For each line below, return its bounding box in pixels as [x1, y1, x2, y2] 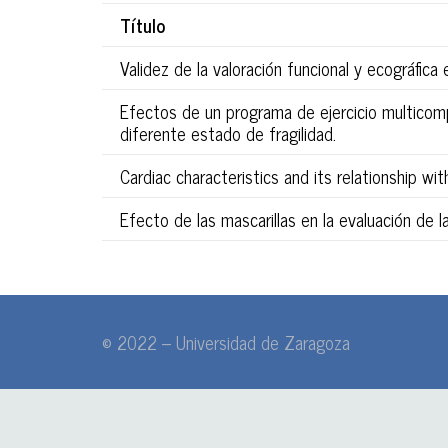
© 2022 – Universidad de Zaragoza [102, 327, 350, 357]
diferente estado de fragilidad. [120, 117, 336, 148]
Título [120, 9, 165, 40]
